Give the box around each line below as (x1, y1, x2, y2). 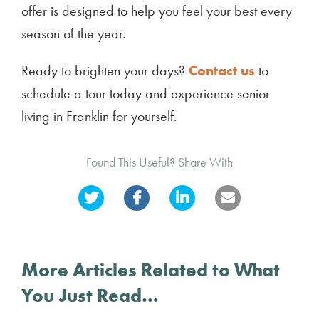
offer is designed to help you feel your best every (21, 1, 292, 20)
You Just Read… (21, 283, 159, 308)
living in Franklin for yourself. (21, 107, 177, 125)
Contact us (185, 61, 255, 80)
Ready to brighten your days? (21, 61, 185, 80)
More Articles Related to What (21, 258, 280, 282)
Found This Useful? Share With (86, 154, 233, 170)
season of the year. (21, 24, 126, 43)
